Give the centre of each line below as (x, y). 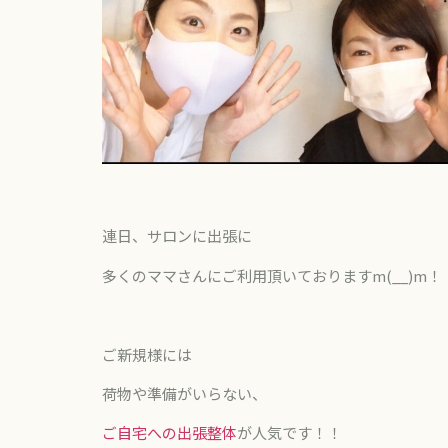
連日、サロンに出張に (177, 236)
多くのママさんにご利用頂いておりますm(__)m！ (272, 275)
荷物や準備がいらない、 (184, 394)
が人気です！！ (289, 433)
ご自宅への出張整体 (169, 433)
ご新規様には (147, 354)
